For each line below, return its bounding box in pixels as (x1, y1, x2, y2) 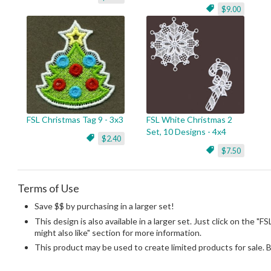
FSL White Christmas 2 (146, 114, 232, 125)
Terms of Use (18, 181, 79, 195)
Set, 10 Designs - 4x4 (146, 126, 226, 137)
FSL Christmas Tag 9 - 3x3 (27, 114, 123, 125)
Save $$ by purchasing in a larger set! (34, 201, 174, 211)
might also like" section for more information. (34, 227, 201, 238)
